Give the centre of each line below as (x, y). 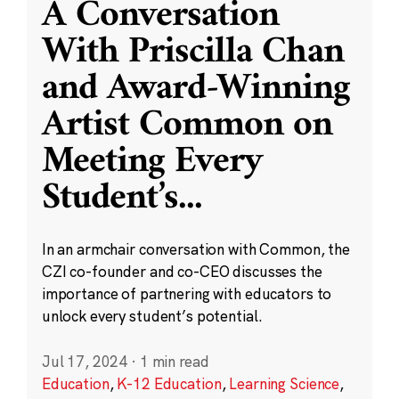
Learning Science (285, 383)
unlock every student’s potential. (152, 315)
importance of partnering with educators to (187, 293)
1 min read (174, 361)
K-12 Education (169, 383)
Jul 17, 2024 (85, 361)
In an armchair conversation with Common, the (195, 248)
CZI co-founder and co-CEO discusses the (182, 271)
